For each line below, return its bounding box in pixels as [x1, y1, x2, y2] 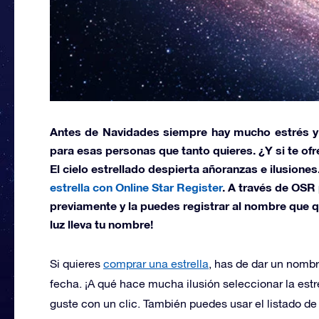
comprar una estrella [103, 256, 209, 270]
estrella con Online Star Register [50, 179, 222, 194]
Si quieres [50, 256, 103, 270]
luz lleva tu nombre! [50, 216, 153, 231]
